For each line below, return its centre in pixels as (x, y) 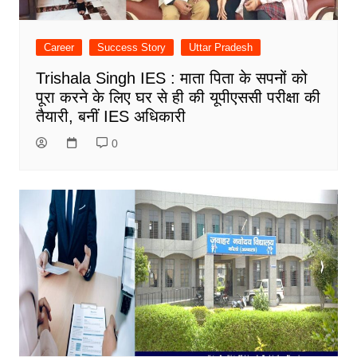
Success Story (131, 47)
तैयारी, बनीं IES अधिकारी (110, 116)
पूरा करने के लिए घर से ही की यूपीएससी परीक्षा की (178, 97)
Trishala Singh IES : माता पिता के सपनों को (171, 78)
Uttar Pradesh (220, 47)
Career (59, 47)
